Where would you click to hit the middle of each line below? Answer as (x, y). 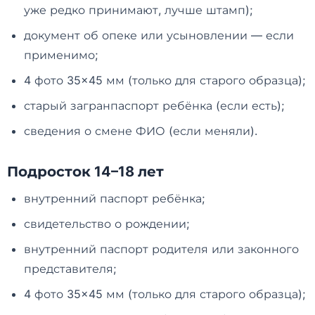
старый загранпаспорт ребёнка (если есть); (154, 105)
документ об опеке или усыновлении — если (159, 35)
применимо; (61, 54)
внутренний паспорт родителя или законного (161, 249)
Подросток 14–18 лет (85, 171)
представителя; (70, 268)
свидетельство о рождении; (107, 223)
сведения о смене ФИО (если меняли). (141, 130)
